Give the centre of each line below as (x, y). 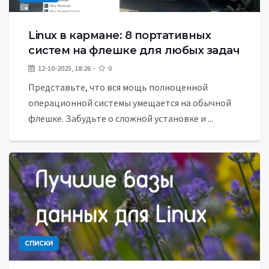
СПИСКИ (39, 243)
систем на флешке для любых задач (134, 50)
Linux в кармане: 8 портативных (119, 35)
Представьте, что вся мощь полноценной (118, 87)
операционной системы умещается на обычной (130, 103)
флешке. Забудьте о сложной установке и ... (121, 118)
